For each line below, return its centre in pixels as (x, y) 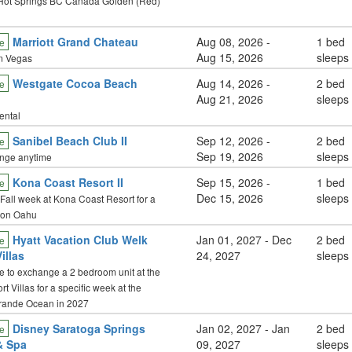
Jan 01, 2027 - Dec (244, 240)
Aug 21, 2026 (230, 99)
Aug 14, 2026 (230, 83)
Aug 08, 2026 (230, 42)
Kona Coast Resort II (68, 182)
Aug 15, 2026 (230, 57)
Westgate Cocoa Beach (75, 83)
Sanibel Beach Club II (70, 141)
